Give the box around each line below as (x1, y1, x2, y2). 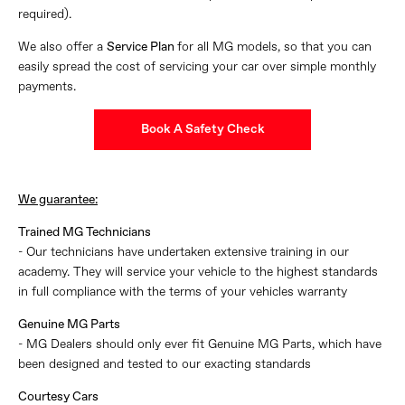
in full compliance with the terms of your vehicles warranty (18, 285, 347, 298)
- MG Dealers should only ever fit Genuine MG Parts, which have (18, 337, 381, 351)
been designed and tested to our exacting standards (18, 357, 311, 371)
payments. (18, 80, 76, 93)
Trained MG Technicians (18, 225, 151, 239)
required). (18, 7, 71, 21)
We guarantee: (18, 193, 98, 206)
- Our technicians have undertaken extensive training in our (18, 245, 349, 259)
